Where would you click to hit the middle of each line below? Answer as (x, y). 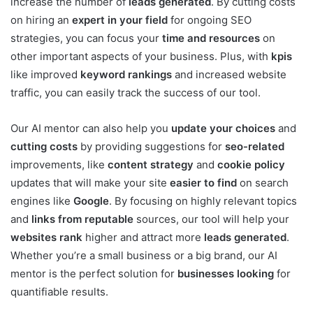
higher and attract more (143, 238)
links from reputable (82, 219)
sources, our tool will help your (211, 219)
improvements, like (59, 165)
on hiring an (41, 20)
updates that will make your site (90, 183)
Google (91, 201)
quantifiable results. (59, 292)
